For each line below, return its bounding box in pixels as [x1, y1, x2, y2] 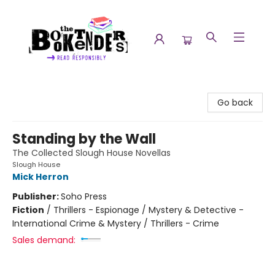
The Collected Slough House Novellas [12, 147, 171, 159]
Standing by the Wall [12, 130, 156, 149]
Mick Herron [12, 171, 69, 183]
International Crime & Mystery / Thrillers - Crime [12, 217, 219, 230]
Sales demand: [12, 234, 76, 246]
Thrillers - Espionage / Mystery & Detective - [53, 204, 244, 216]
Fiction [12, 204, 44, 216]
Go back [217, 96, 253, 109]
